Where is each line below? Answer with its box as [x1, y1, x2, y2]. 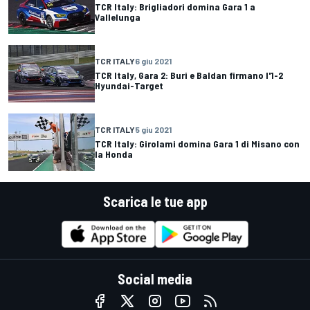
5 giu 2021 [135, 125, 172, 135]
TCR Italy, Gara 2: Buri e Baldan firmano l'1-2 [95, 69, 283, 82]
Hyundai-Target [95, 80, 163, 92]
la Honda [95, 148, 133, 161]
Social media [118, 271, 192, 288]
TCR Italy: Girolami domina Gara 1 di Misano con [95, 138, 300, 150]
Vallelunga [95, 10, 140, 23]
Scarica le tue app [102, 192, 208, 210]
